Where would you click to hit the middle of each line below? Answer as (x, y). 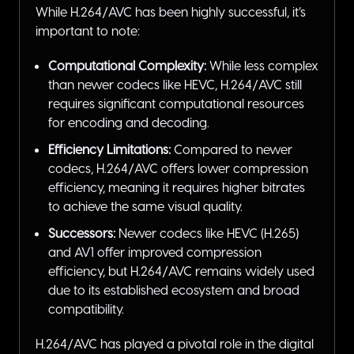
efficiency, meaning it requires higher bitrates (177, 187)
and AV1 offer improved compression (155, 252)
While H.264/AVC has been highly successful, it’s (171, 12)
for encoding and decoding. (129, 122)
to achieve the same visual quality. (145, 206)
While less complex (262, 66)
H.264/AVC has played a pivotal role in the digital (175, 344)
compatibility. (86, 309)
